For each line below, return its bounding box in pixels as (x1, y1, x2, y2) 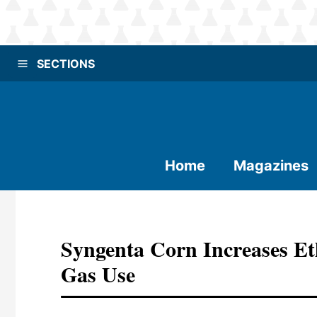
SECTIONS (37, 56, 95, 71)
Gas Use (61, 258, 135, 289)
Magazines (234, 157, 309, 174)
